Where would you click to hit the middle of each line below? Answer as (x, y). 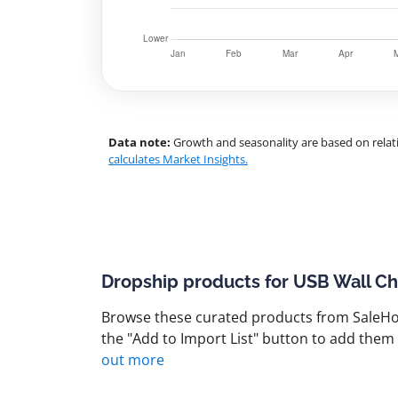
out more (133, 360)
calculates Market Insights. (178, 159)
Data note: (139, 142)
